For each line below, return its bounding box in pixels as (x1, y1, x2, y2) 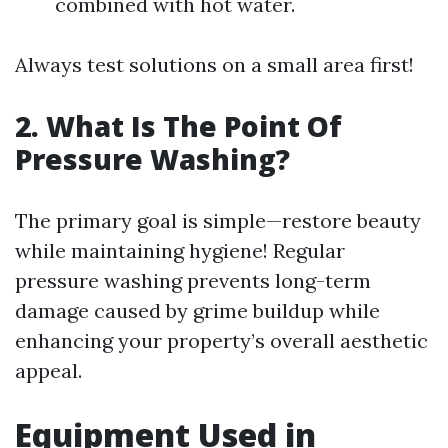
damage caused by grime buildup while (15, 298, 380, 323)
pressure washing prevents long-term (15, 268, 371, 293)
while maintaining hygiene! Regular (15, 238, 345, 263)
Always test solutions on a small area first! (15, 52, 414, 77)
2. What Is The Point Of (15, 107, 342, 145)
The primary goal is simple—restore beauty (15, 208, 421, 233)
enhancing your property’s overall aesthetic (15, 328, 428, 353)
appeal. (15, 358, 82, 383)
